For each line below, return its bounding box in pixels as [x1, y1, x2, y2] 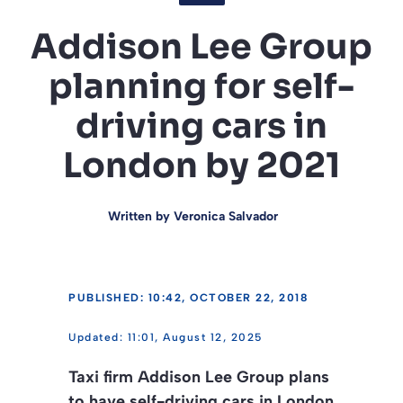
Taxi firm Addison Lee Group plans [68, 367, 329, 388]
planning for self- [49, 65, 354, 109]
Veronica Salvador [173, 209, 278, 225]
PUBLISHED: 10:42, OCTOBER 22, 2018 [68, 291, 308, 305]
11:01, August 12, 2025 [127, 331, 263, 345]
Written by [107, 209, 174, 225]
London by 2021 [63, 144, 340, 188]
